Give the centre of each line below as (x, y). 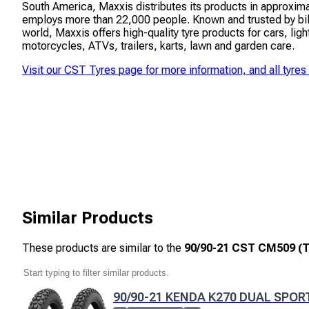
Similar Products (88, 218)
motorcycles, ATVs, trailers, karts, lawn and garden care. (158, 46)
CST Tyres (90, 70)
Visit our (43, 70)
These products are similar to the (103, 248)
